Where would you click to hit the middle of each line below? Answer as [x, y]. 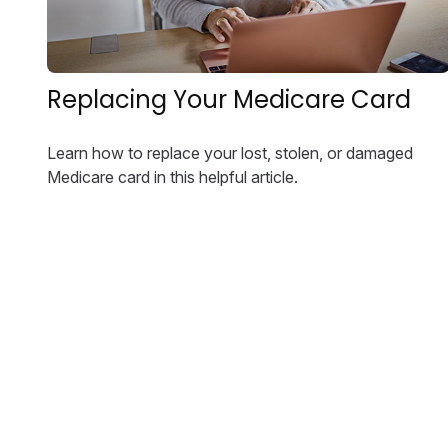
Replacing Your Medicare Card [228, 100]
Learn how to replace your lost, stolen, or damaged [229, 153]
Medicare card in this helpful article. [172, 177]
